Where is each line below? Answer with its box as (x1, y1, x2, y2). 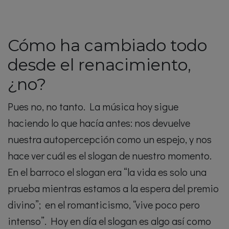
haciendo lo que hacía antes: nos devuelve (8, 116, 190, 129)
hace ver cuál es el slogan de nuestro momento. (8, 149, 212, 162)
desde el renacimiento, (8, 55, 191, 75)
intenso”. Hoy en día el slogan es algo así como (8, 214, 211, 227)
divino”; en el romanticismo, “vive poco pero (8, 198, 200, 211)
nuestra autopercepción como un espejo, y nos (8, 132, 212, 146)
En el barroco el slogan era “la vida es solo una (8, 165, 207, 178)
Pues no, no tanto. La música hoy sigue (8, 100, 178, 113)
